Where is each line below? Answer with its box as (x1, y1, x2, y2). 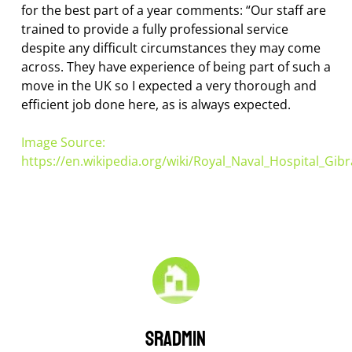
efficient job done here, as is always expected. (20, 96, 291, 114)
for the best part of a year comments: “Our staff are (20, 2, 326, 20)
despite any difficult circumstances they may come (20, 39, 321, 57)
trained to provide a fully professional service (20, 20, 288, 38)
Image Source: (20, 134, 105, 152)
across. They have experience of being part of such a (20, 58, 331, 76)
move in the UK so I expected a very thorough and (20, 77, 317, 95)
